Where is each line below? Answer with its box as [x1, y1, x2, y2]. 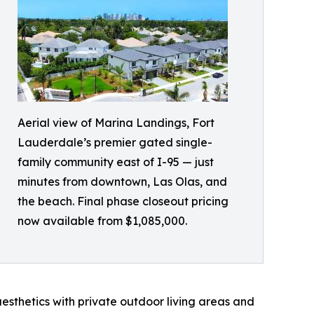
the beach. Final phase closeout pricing [18, 194, 228, 209]
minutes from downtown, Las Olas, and [18, 175, 227, 189]
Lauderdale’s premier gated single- [18, 135, 212, 150]
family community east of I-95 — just [18, 155, 214, 170]
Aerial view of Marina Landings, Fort [18, 116, 214, 130]
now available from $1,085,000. [18, 214, 187, 228]
